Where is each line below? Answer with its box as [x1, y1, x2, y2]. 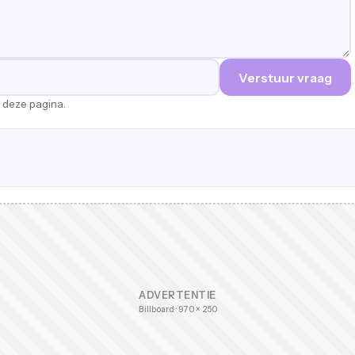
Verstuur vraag [239, 69, 332, 86]
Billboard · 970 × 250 [138, 304, 217, 315]
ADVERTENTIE [139, 289, 216, 301]
